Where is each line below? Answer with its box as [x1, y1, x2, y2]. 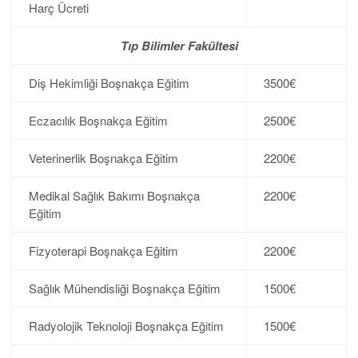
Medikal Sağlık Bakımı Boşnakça [28, 186, 200, 204]
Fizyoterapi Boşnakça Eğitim [28, 241, 178, 259]
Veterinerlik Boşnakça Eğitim [28, 149, 178, 166]
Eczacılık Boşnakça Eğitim [28, 111, 168, 129]
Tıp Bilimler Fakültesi [120, 36, 238, 54]
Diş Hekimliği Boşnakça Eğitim [28, 74, 189, 91]
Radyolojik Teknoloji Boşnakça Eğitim [28, 316, 224, 334]
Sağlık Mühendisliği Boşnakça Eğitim [28, 279, 221, 296]
